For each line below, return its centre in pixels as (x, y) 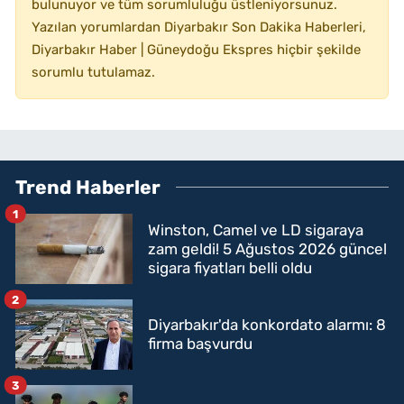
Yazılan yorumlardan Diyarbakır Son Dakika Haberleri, (199, 28)
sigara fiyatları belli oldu (230, 267)
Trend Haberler (88, 188)
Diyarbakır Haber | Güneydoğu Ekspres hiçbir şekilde (196, 50)
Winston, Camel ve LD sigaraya (256, 230)
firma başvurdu (200, 344)
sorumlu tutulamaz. (93, 73)
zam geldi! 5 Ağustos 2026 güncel (267, 248)
